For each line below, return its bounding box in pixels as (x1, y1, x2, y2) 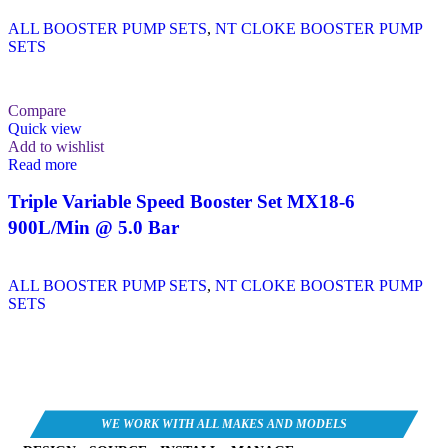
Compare (8, 101, 66, 119)
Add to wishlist (8, 137, 104, 155)
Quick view (8, 119, 82, 137)
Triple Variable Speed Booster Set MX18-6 (8, 190, 355, 212)
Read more (8, 155, 77, 173)
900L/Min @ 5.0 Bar (8, 216, 179, 238)
